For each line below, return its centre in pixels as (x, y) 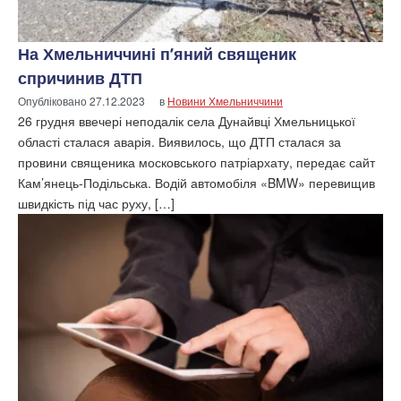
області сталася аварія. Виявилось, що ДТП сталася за (179, 142)
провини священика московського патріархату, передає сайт (196, 162)
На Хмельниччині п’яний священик (157, 54)
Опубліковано (54, 101)
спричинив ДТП (80, 78)
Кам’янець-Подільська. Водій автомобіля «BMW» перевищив (196, 183)
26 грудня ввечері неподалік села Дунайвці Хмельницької (187, 121)
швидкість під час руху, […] (96, 204)
